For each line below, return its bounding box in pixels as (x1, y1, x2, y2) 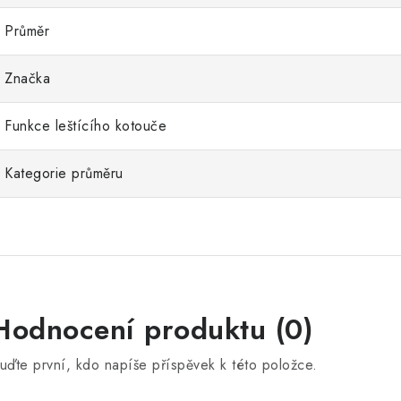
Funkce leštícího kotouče (4, 115, 166, 136)
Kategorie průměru (4, 163, 124, 183)
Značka (4, 68, 50, 89)
